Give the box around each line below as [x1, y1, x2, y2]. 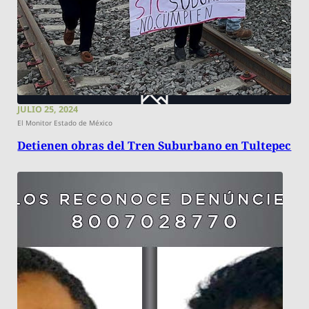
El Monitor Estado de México [17, 118, 113, 128]
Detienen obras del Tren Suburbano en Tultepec [17, 138, 292, 154]
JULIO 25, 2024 [17, 103, 79, 115]
